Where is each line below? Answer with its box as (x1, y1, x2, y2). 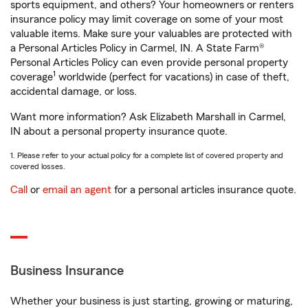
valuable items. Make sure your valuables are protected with (10, 28, 292, 39)
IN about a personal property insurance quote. (10, 126, 228, 137)
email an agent (43, 184, 111, 195)
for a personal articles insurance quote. (111, 184, 296, 195)
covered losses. (10, 162, 65, 170)
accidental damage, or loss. (10, 86, 137, 97)
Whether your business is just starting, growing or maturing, (10, 296, 293, 307)
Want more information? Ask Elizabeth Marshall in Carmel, (10, 111, 286, 122)
